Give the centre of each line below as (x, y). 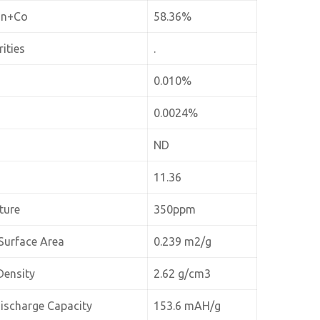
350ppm (175, 209)
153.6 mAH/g (187, 306)
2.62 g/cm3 (182, 274)
